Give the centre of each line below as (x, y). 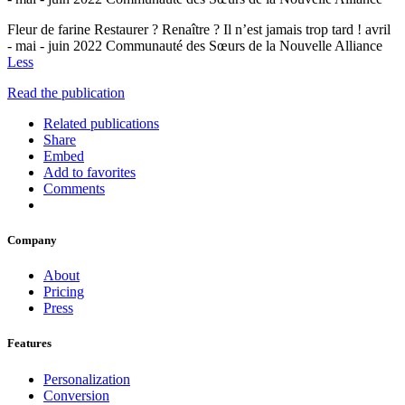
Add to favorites (89, 172)
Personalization (87, 379)
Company (32, 240)
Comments (74, 188)
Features (29, 344)
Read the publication (66, 92)
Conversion (76, 395)
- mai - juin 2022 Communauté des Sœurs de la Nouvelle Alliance (195, 45)
